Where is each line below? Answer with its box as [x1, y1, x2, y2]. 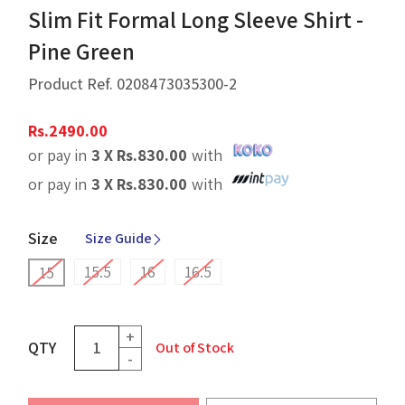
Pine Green [28, 35, 136, 66]
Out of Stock [155, 337, 235, 357]
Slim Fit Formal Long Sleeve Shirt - [28, 4, 364, 34]
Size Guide [85, 228, 153, 248]
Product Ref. [28, 72, 118, 94]
